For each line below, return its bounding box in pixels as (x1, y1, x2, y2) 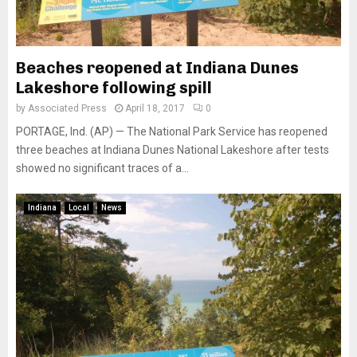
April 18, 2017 (125, 103, 185, 114)
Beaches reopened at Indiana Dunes (16, 58, 299, 77)
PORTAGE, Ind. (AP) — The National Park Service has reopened (16, 125, 328, 138)
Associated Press (28, 103, 107, 114)
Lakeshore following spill (16, 78, 212, 97)
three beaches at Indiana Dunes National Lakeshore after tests (16, 143, 329, 156)
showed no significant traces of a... (16, 162, 189, 175)
